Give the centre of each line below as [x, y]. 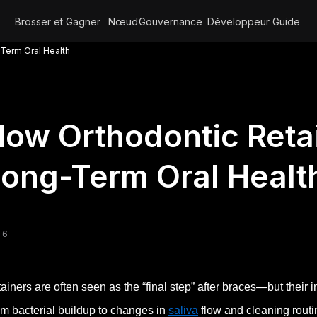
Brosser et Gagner [58, 21]
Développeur [238, 21]
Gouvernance [171, 21]
